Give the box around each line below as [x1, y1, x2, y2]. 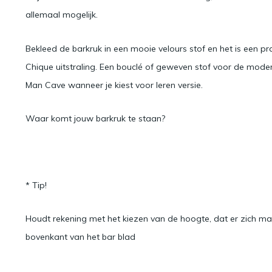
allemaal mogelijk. [25, 9, 98, 21]
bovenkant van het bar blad [25, 231, 135, 243]
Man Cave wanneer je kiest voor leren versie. [25, 79, 203, 90]
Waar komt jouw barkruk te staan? [25, 112, 165, 124]
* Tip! [25, 180, 47, 191]
